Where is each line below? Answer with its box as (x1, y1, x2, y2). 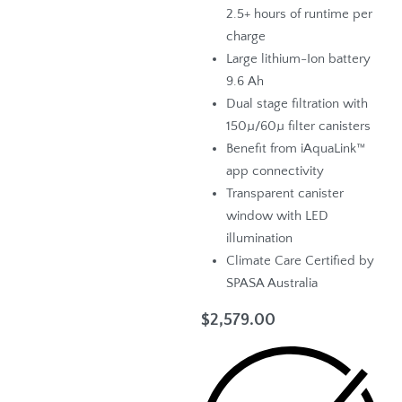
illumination (226, 231, 293, 247)
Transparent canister (226, 186, 345, 202)
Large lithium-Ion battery (226, 51, 371, 67)
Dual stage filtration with (226, 96, 369, 112)
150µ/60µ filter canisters (226, 118, 371, 135)
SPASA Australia (226, 275, 319, 292)
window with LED (226, 208, 329, 224)
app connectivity (226, 163, 325, 179)
